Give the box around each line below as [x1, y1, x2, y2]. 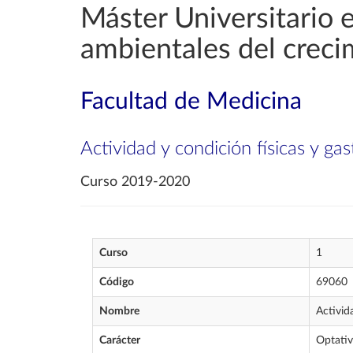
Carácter [99, 335, 140, 346]
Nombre [99, 306, 139, 317]
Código [99, 277, 134, 288]
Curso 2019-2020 [80, 175, 190, 189]
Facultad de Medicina [80, 90, 302, 113]
